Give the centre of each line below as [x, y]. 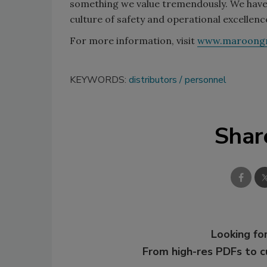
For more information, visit [133, 40]
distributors [153, 80]
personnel [206, 80]
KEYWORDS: [99, 80]
